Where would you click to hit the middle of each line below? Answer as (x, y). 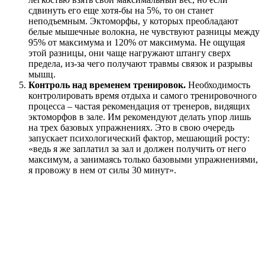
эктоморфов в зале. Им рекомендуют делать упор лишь (140, 117)
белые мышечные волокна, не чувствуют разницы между (144, 32)
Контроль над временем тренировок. (107, 85)
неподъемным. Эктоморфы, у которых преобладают (133, 21)
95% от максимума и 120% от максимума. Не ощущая (137, 43)
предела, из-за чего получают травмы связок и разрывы (140, 64)
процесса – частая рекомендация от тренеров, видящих (139, 106)
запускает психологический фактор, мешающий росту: (139, 138)
